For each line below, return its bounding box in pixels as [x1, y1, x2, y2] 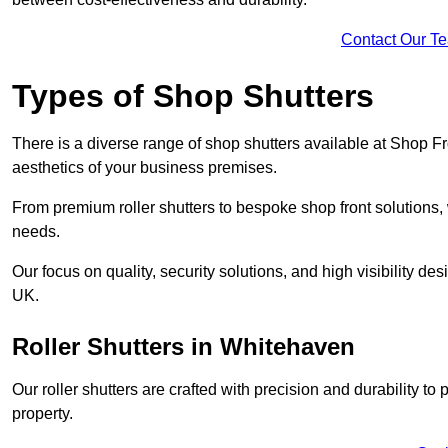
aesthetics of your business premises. [12, 158, 281, 176]
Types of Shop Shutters [12, 77, 374, 114]
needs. [12, 222, 64, 240]
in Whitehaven [184, 332, 355, 360]
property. [12, 404, 77, 422]
